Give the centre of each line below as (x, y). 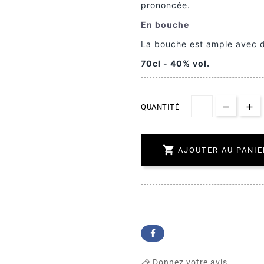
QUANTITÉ (160, 107)
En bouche (165, 25)
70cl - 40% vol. (175, 64)
